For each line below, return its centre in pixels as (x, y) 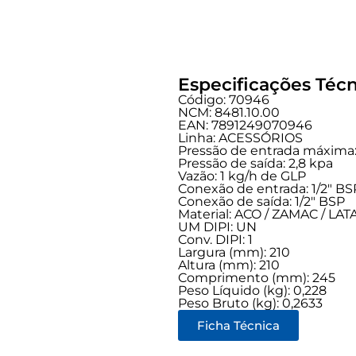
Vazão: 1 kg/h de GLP (242, 176)
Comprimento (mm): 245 (257, 278)
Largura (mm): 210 (234, 252)
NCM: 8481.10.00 (229, 112)
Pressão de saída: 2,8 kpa (255, 163)
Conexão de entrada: (245, 189)
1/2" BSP (320, 201)
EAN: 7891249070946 (245, 125)
